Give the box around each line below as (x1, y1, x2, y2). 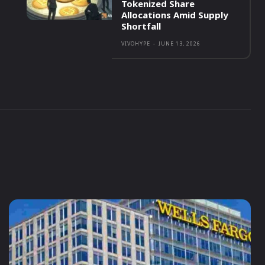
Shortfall (121, 20, 161, 33)
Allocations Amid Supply (121, 9, 229, 21)
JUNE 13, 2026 (159, 40, 201, 48)
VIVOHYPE (121, 40, 151, 48)
